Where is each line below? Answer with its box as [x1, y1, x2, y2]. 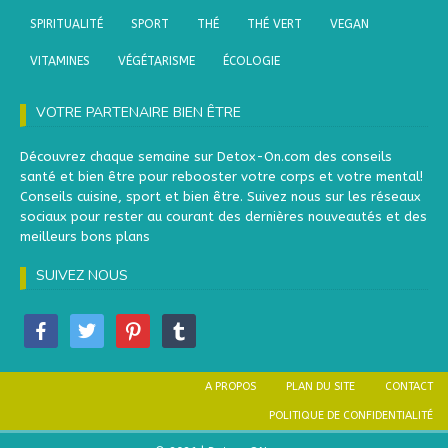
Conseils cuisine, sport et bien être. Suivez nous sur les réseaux [20, 188, 421, 204]
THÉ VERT [247, 16, 302, 31]
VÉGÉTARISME [118, 53, 195, 68]
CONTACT [385, 379, 433, 393]
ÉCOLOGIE [223, 53, 280, 68]
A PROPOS [205, 379, 256, 393]
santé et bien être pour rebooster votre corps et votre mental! [20, 168, 423, 184]
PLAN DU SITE [286, 379, 355, 393]
